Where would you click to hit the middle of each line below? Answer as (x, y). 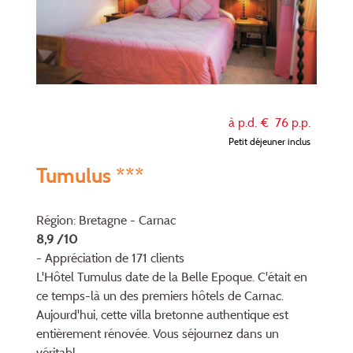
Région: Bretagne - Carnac (106, 220)
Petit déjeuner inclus (269, 142)
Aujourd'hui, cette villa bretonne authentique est (162, 315)
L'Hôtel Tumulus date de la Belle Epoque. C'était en (172, 277)
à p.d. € (252, 123)
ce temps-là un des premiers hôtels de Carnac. (160, 296)
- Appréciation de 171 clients (110, 258)
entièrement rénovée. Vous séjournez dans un (158, 334)
